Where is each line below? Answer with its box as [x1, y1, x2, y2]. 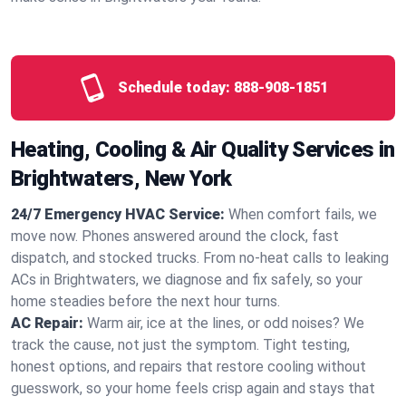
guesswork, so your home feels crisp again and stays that [11, 380, 375, 397]
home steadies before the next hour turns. [11, 293, 280, 310]
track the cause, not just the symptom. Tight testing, [11, 336, 350, 353]
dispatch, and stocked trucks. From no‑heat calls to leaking [11, 249, 389, 266]
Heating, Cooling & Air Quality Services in [11, 137, 395, 162]
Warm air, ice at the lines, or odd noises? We [87, 314, 364, 332]
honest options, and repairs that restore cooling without [11, 358, 366, 375]
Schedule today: [118, 79, 230, 96]
